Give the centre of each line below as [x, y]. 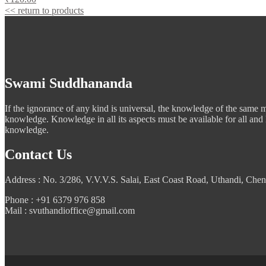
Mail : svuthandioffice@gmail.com [70, 211]
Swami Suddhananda [69, 83]
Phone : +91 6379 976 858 [55, 200]
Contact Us [38, 155]
